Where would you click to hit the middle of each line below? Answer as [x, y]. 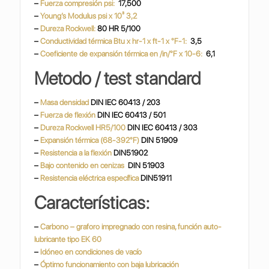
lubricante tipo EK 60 [68, 239]
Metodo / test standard [118, 78]
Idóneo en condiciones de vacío [90, 252]
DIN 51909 [160, 140]
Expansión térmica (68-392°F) [91, 140]
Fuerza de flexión [69, 115]
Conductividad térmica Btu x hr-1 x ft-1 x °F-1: [116, 41]
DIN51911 [156, 178]
